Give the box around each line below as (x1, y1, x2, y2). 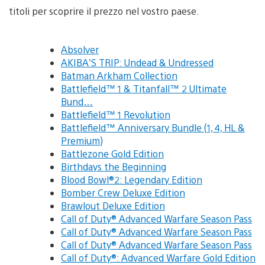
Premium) (61, 134, 103, 147)
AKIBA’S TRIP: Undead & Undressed (61, 56, 214, 69)
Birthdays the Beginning (61, 160, 166, 173)
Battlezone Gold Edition (61, 147, 164, 160)
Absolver (61, 43, 99, 56)
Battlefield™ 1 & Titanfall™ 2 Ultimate (61, 82, 227, 95)
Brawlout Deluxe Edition (61, 199, 165, 212)
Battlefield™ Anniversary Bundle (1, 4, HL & (61, 121, 245, 134)
